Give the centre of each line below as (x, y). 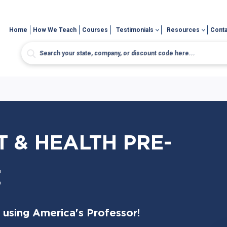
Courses (95, 30)
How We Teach (55, 30)
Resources (183, 30)
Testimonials (135, 30)
